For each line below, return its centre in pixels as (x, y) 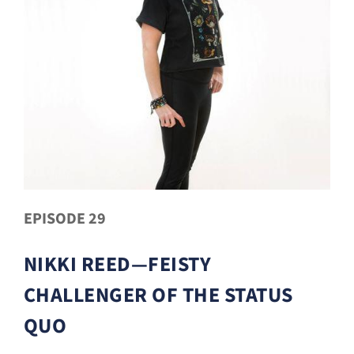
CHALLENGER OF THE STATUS (158, 295)
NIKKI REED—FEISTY (117, 264)
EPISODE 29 (64, 218)
